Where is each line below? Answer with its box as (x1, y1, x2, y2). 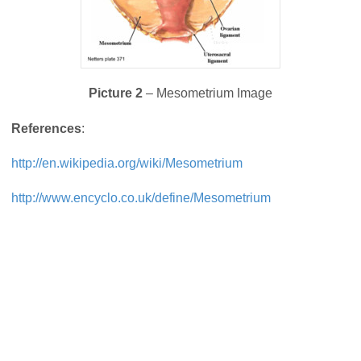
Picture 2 (89, 86, 143, 101)
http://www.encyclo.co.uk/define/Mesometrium (11, 191, 271, 205)
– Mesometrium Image (143, 86, 272, 101)
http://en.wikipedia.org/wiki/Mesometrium (11, 156, 243, 170)
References (11, 121, 81, 135)
